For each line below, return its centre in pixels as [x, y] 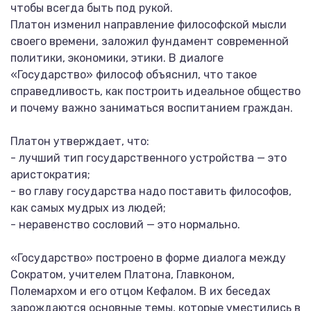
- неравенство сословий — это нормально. [125, 225]
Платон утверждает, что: [80, 141]
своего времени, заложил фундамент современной [150, 41]
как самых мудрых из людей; [88, 208]
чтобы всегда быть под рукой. [92, 8]
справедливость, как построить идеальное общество [155, 91]
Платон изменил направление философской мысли [149, 25]
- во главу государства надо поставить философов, [151, 191]
